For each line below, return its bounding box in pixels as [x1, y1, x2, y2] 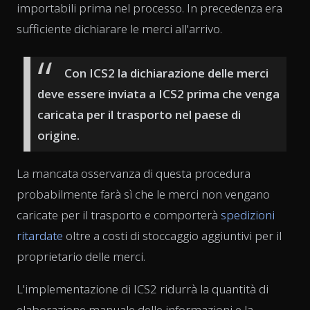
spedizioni [221, 207, 275, 224]
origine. [37, 127, 80, 143]
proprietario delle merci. [17, 248, 145, 265]
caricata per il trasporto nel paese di [37, 106, 241, 122]
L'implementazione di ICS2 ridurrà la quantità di [17, 281, 268, 298]
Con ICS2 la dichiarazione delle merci [64, 64, 268, 81]
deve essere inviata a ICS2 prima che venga [37, 85, 280, 102]
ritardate [17, 228, 63, 244]
